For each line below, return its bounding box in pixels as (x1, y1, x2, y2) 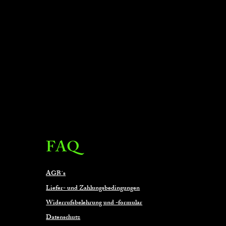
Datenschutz (46, 211, 81, 224)
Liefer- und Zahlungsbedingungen (46, 182, 140, 195)
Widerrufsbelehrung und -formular (46, 197, 143, 209)
